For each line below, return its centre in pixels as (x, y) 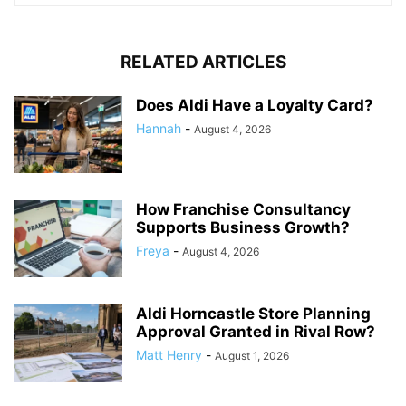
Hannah (159, 128)
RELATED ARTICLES (203, 62)
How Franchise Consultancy (243, 209)
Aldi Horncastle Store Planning (253, 313)
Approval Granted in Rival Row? (256, 331)
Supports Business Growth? (243, 227)
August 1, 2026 (252, 355)
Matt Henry (169, 354)
